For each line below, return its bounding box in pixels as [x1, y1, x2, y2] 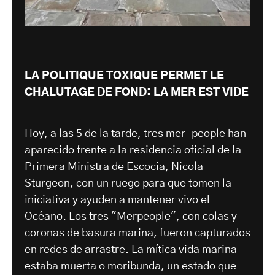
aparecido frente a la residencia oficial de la [25, 144, 241, 156]
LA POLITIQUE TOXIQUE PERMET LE [25, 70, 224, 82]
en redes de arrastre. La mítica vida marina [25, 244, 237, 255]
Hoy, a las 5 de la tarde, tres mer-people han [25, 128, 246, 139]
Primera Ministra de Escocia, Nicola [25, 161, 203, 172]
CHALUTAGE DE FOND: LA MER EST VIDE [25, 87, 249, 98]
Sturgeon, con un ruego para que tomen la [25, 177, 231, 189]
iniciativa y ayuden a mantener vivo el [25, 194, 210, 206]
